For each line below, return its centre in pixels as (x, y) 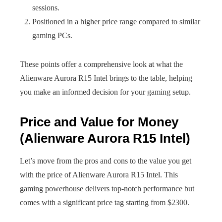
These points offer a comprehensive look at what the (101, 64)
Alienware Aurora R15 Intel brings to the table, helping (106, 78)
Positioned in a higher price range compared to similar (116, 22)
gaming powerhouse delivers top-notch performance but (107, 189)
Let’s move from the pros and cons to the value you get (106, 161)
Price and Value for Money (99, 122)
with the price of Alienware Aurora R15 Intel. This (99, 175)
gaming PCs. (52, 35)
